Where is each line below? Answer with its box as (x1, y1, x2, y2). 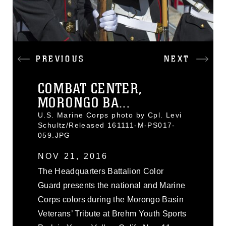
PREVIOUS (36, 53, 85, 65)
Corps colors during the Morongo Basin (38, 195, 184, 204)
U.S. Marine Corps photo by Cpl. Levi (38, 111, 182, 119)
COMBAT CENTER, (38, 80, 143, 97)
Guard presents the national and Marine (38, 181, 186, 190)
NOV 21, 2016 (38, 152, 108, 160)
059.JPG (38, 131, 71, 139)
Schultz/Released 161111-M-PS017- (38, 121, 176, 129)
